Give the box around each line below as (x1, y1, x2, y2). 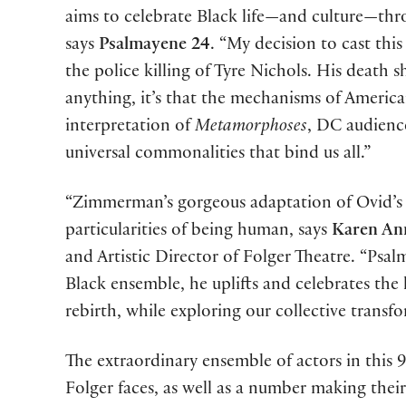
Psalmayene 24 (99, 36, 210, 55)
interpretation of (65, 118, 195, 137)
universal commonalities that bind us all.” (65, 145, 371, 164)
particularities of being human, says (65, 222, 332, 241)
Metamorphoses (195, 118, 307, 137)
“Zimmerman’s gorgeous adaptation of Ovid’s (65, 195, 402, 214)
